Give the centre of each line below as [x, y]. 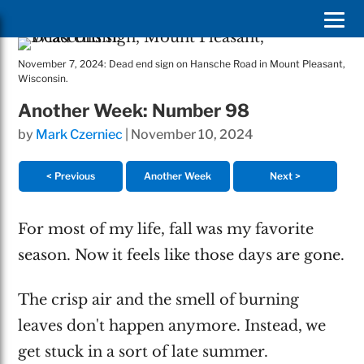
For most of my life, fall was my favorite [166, 230]
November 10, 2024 [193, 134]
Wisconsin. [43, 78]
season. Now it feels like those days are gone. [182, 256]
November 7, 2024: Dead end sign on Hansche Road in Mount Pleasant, [182, 64]
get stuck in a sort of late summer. [143, 351]
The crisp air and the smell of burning [159, 299]
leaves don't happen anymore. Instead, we [172, 325]
